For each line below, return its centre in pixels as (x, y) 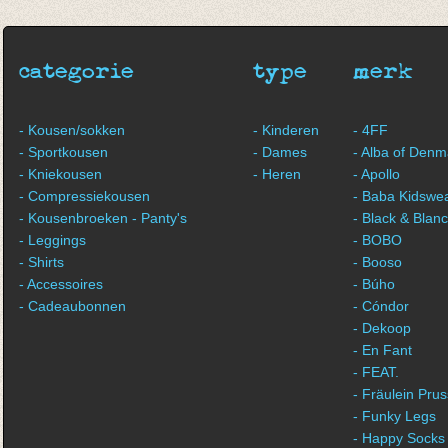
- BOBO (377, 240)
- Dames (280, 152)
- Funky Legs (394, 416)
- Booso (377, 262)
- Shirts (41, 262)
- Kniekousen (60, 174)
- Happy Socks (399, 438)
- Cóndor (381, 306)
